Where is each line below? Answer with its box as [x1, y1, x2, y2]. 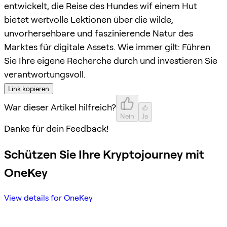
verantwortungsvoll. [4, 68, 86, 80]
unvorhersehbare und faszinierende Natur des [4, 27, 193, 39]
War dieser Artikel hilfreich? [4, 101, 116, 112]
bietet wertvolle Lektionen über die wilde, [4, 14, 173, 25]
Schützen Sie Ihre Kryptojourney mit [4, 146, 204, 162]
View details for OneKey [4, 193, 93, 203]
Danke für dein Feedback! [4, 123, 108, 134]
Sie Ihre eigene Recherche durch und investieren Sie [4, 55, 217, 66]
